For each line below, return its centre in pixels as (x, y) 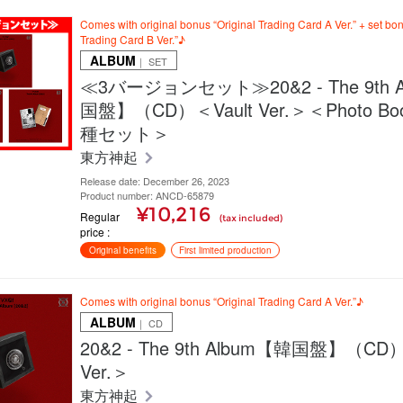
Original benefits (123, 251)
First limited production (225, 251)
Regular (100, 217)
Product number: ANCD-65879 (147, 196)
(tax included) (251, 219)
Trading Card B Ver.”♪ (133, 40)
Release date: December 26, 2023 (155, 181)
